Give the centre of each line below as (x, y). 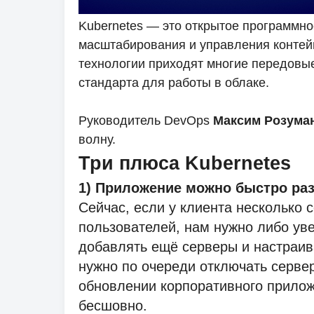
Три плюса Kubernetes (185, 163)
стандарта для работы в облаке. (174, 83)
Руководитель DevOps (146, 121)
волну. (97, 139)
